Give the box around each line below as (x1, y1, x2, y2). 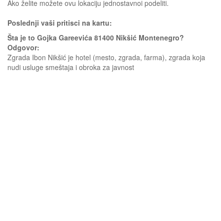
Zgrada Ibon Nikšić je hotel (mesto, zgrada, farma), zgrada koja (7, 52, 205, 62)
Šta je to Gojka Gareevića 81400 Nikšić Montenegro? (7, 33, 184, 42)
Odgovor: (7, 42, 39, 52)
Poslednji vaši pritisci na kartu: (7, 18, 112, 28)
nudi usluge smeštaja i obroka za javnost (7, 62, 134, 72)
